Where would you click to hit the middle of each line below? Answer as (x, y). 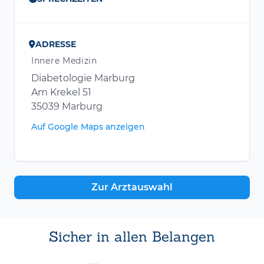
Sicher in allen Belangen (132, 237)
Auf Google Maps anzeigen (88, 127)
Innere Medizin (64, 61)
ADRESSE (56, 44)
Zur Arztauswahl (132, 187)
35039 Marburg (67, 107)
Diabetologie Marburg (83, 78)
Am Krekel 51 (61, 93)
